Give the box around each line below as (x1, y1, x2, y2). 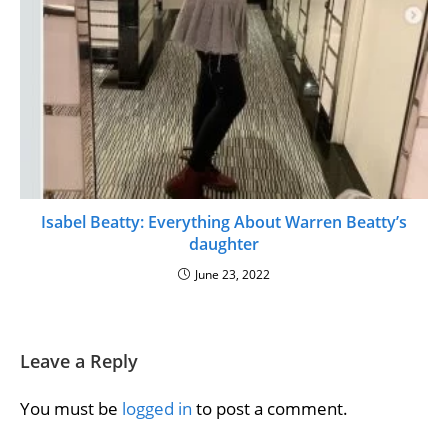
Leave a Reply (20, 349, 138, 374)
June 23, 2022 (195, 266, 270, 284)
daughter (189, 233, 259, 256)
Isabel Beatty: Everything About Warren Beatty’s (41, 211, 407, 234)
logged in (122, 397, 192, 421)
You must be (20, 397, 122, 421)
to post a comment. (192, 397, 348, 421)
